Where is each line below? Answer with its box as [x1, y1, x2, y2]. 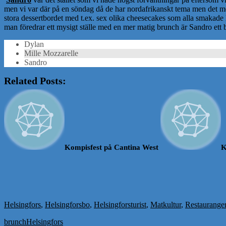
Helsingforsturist [94, 200, 146, 209]
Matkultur [150, 200, 181, 209]
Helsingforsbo [45, 200, 90, 209]
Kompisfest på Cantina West [65, 143, 158, 152]
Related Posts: [4, 75, 66, 87]
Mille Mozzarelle [24, 49, 78, 58]
